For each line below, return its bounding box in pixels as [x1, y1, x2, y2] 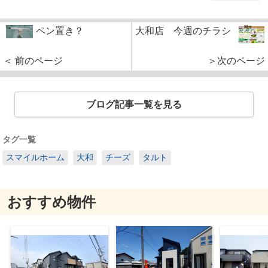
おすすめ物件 [7, 194, 96, 211]
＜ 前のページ [3, 56, 63, 66]
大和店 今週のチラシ [135, 26, 231, 36]
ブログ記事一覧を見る [86, 99, 182, 110]
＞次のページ [208, 56, 265, 66]
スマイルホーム [6, 152, 65, 162]
